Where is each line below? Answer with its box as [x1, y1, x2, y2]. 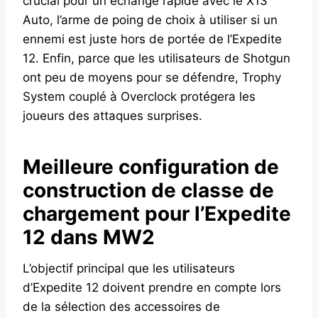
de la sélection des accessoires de [23, 300, 220, 314]
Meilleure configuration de [23, 155, 279, 180]
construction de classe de [23, 178, 274, 203]
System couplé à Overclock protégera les [23, 89, 256, 104]
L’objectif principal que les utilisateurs [23, 261, 235, 276]
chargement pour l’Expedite [23, 202, 291, 226]
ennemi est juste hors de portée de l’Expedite [23, 32, 282, 47]
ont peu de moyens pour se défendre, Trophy [23, 70, 281, 85]
